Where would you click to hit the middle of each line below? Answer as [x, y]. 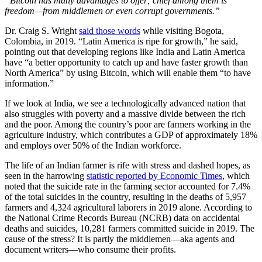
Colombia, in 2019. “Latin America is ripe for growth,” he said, [121, 41]
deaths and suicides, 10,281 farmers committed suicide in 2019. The [130, 228]
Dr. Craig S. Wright [42, 30]
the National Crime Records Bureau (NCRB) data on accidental [122, 218]
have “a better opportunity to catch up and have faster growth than [126, 62]
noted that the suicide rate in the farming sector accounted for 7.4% [127, 186]
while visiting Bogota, [182, 30]
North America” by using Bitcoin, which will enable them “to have [128, 73]
